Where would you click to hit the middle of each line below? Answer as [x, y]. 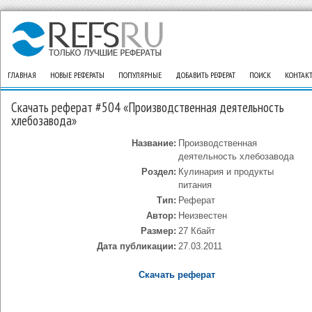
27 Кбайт [196, 231]
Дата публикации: [136, 246]
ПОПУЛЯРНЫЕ [140, 75]
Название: [154, 143]
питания [195, 185]
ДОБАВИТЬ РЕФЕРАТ [205, 75]
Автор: [161, 216]
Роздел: [158, 172]
